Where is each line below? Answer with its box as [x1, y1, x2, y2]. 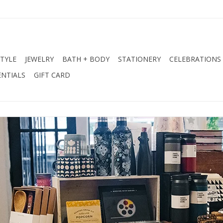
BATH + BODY [62, 54, 110, 64]
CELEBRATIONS [169, 54, 221, 64]
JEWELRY [25, 54, 54, 64]
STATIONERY [118, 54, 161, 64]
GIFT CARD [34, 70, 70, 80]
